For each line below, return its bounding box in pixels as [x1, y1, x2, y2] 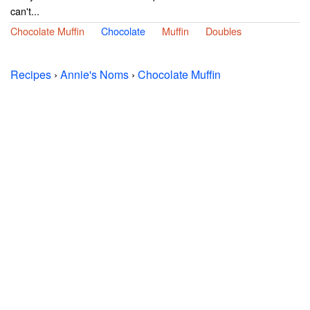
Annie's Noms [60, 66, 129, 82]
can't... [10, 3, 39, 18]
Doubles [206, 24, 241, 38]
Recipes [10, 66, 51, 82]
